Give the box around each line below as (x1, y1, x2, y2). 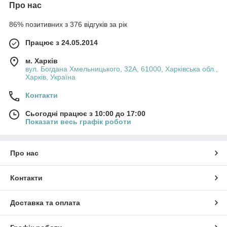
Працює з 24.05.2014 (25, 38, 98, 47)
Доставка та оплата (10, 198, 80, 207)
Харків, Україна (25, 72, 75, 81)
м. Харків (25, 56, 58, 65)
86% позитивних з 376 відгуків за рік (9, 20, 127, 28)
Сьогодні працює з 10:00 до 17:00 (25, 109, 145, 118)
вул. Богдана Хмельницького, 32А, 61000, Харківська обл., (25, 64, 218, 73)
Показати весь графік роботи (25, 117, 131, 126)
